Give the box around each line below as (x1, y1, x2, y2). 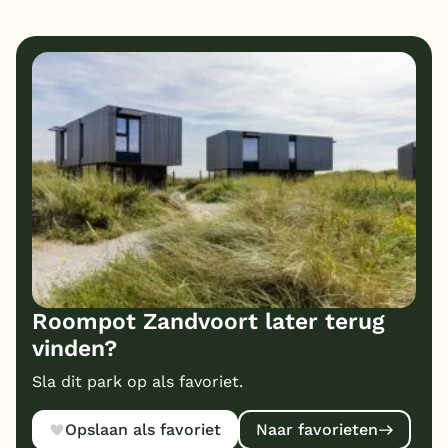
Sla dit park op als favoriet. (32, 371, 243, 391)
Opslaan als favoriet (65, 420, 222, 440)
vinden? (32, 334, 117, 362)
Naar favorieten (255, 420, 378, 440)
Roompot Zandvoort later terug (32, 307, 385, 335)
